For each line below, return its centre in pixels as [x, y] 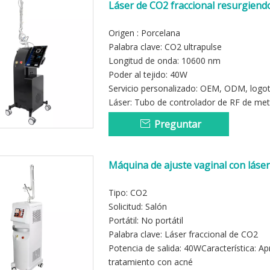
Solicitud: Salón [138, 206]
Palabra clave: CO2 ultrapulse [165, 47]
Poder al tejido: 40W [148, 74]
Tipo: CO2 [128, 193]
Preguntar [178, 124]
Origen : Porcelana [144, 33]
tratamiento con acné [151, 262]
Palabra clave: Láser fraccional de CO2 [183, 234]
